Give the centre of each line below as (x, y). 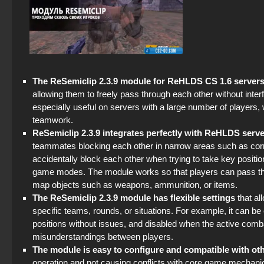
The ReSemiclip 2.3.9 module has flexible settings (134, 197)
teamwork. (53, 120)
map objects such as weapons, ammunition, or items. (135, 184)
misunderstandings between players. (103, 236)
